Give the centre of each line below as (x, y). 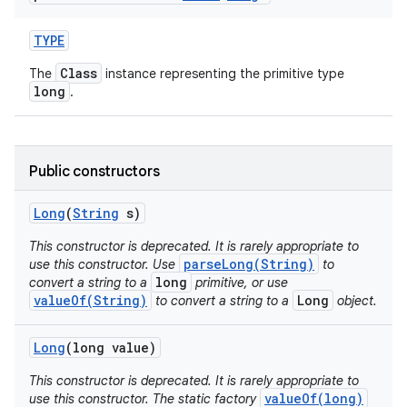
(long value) (111, 347)
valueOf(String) (90, 300)
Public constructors (94, 172)
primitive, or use (240, 283)
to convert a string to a (222, 301)
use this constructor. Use (104, 264)
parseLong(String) (249, 264)
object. (355, 301)
